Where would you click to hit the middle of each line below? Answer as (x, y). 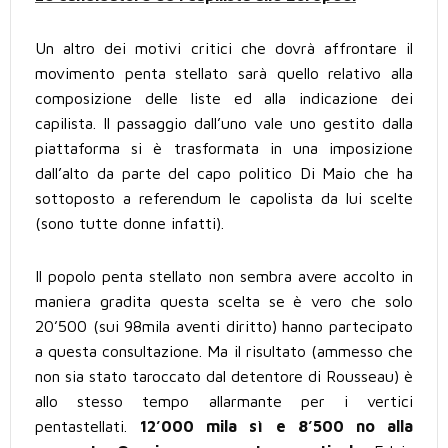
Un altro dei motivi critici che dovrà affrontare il (224, 48)
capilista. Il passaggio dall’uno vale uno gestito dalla (224, 123)
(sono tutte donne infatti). (129, 223)
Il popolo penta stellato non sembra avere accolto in (224, 276)
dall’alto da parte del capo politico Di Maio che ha (224, 173)
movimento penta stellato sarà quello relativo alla (224, 73)
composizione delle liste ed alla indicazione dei (224, 98)
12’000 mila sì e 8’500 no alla (277, 426)
